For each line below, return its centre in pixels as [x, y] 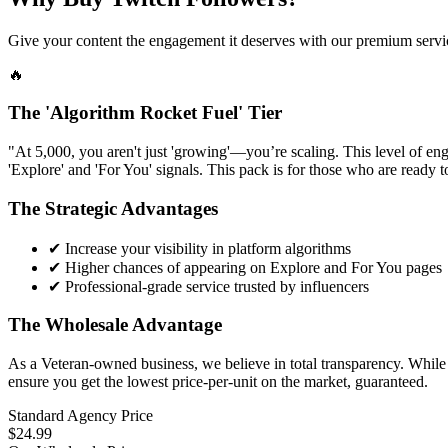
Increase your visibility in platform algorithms [208, 248]
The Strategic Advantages [113, 208]
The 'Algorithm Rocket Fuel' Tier [145, 113]
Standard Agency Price [80, 415]
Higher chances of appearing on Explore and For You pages [253, 267]
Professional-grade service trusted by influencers [217, 286]
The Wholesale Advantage [115, 325]
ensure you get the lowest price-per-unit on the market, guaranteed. [218, 381]
